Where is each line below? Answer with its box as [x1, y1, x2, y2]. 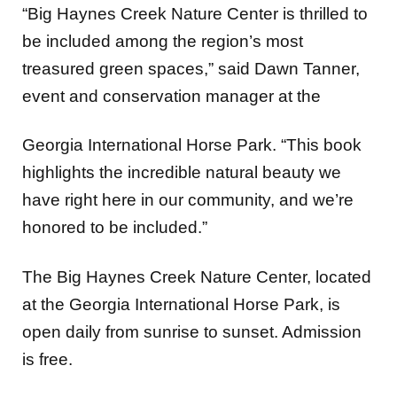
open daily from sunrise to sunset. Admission [22, 322, 362, 341]
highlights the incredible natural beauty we [22, 163, 341, 183]
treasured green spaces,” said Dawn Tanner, [22, 58, 360, 78]
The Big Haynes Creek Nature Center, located [22, 267, 371, 286]
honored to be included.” [22, 218, 207, 237]
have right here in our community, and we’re [22, 191, 354, 210]
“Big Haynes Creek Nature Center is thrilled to [22, 4, 368, 23]
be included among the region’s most [22, 31, 303, 51]
